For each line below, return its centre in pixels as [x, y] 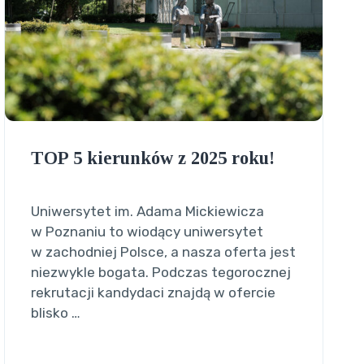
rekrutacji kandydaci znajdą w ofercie [153, 293]
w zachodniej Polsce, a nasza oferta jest [163, 252]
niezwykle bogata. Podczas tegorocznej [160, 273]
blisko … [55, 313]
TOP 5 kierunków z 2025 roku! [152, 158]
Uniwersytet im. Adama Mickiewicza [147, 212]
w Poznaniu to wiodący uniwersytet [147, 232]
